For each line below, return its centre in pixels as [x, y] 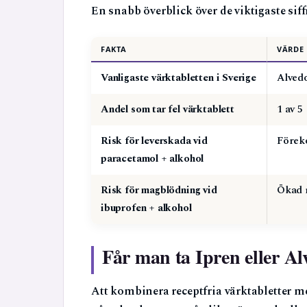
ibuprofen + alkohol [146, 208]
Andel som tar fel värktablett [168, 109]
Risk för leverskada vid [154, 140]
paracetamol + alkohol [152, 158]
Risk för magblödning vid [159, 190]
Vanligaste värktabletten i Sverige [179, 77]
